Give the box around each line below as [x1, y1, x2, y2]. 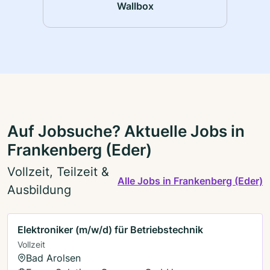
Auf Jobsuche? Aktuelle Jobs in [7, 121, 245, 141]
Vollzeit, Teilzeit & [7, 164, 109, 179]
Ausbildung [7, 182, 71, 197]
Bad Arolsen [26, 251, 81, 264]
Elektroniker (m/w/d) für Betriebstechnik [17, 223, 203, 236]
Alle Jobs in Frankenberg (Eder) [118, 174, 263, 187]
